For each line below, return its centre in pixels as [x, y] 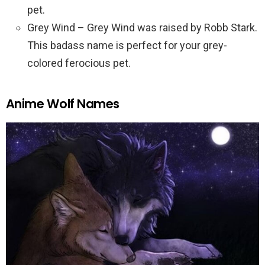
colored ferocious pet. [79, 63]
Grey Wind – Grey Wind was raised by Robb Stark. [142, 28]
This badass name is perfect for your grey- [127, 45]
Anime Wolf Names [63, 104]
